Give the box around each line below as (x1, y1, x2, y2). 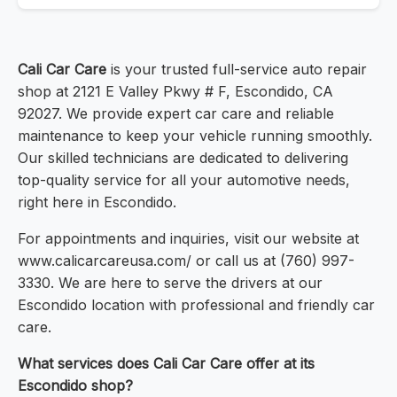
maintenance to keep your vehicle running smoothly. (18, 127, 372, 145)
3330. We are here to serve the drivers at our (18, 274, 323, 292)
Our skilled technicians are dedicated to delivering (18, 149, 348, 167)
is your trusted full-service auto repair (106, 60, 367, 79)
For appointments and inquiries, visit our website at (18, 230, 359, 248)
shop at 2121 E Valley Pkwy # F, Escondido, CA (18, 82, 333, 101)
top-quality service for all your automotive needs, (18, 171, 350, 190)
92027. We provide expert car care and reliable (18, 105, 334, 123)
